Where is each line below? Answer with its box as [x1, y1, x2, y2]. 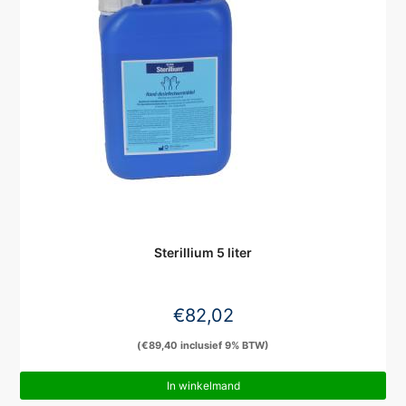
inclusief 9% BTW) [178, 338, 269, 352]
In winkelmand [166, 378, 240, 392]
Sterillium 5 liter [154, 244, 252, 260]
